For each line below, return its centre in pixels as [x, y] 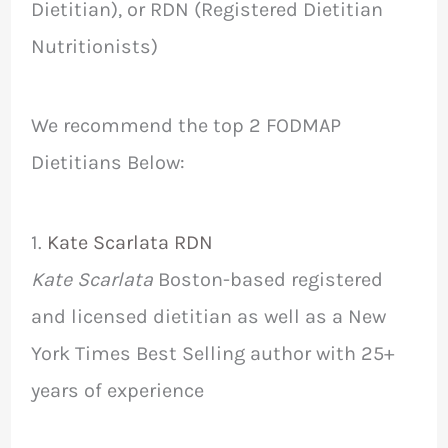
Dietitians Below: [107, 163]
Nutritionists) [94, 46]
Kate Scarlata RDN [129, 242]
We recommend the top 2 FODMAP [185, 126]
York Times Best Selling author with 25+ [212, 353]
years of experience [117, 390]
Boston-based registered [267, 279]
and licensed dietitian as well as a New [208, 316]
